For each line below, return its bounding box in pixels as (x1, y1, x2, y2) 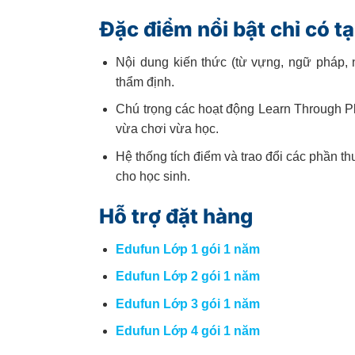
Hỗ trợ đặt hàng (99, 203, 254, 228)
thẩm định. (116, 74, 175, 89)
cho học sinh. (116, 170, 191, 184)
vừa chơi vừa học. (116, 122, 219, 136)
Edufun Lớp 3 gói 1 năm (116, 296, 261, 311)
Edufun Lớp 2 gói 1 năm (116, 269, 261, 284)
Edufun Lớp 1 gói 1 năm (116, 242, 261, 256)
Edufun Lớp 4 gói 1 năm (116, 324, 261, 338)
